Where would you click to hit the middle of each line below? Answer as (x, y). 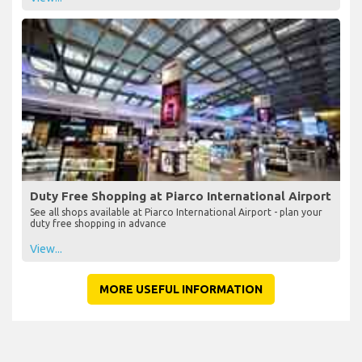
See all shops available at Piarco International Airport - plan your (176, 213)
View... (46, 249)
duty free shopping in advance (98, 224)
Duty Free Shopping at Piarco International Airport (181, 196)
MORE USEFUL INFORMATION (181, 290)
